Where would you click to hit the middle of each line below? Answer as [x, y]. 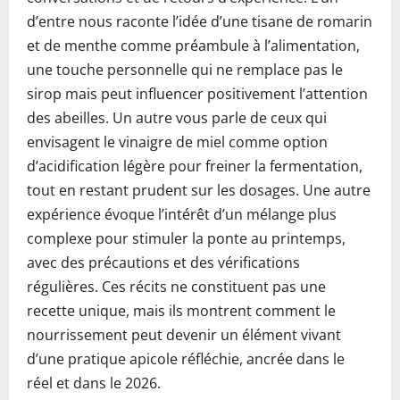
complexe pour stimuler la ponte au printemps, [186, 238]
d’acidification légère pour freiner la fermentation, [195, 166]
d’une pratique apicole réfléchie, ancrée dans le [186, 359]
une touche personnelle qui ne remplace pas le [185, 70]
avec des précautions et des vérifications [163, 262]
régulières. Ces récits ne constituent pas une [176, 287]
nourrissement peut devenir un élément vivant [184, 335]
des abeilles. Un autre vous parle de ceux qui [177, 118]
